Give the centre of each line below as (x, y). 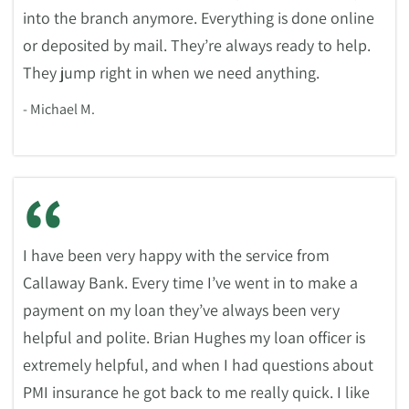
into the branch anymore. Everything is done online (199, 18)
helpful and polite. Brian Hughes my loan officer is (194, 337)
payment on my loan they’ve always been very (181, 310)
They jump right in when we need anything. (171, 73)
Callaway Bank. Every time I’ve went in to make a (190, 283)
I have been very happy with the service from (176, 255)
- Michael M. (59, 109)
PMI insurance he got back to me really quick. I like (196, 392)
